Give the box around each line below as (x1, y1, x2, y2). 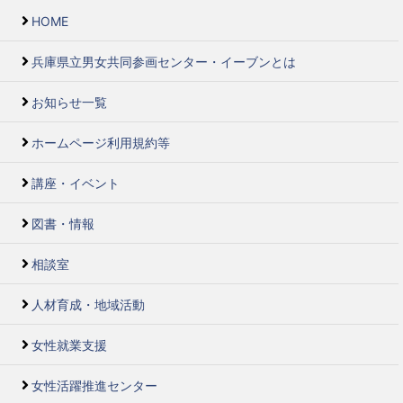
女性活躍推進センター (31, 377, 157, 393)
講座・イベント (31, 175, 120, 191)
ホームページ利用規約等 (31, 134, 170, 150)
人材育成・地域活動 (31, 296, 145, 312)
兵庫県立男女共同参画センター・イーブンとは (31, 53, 296, 69)
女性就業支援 (31, 336, 107, 353)
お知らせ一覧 (31, 94, 107, 110)
